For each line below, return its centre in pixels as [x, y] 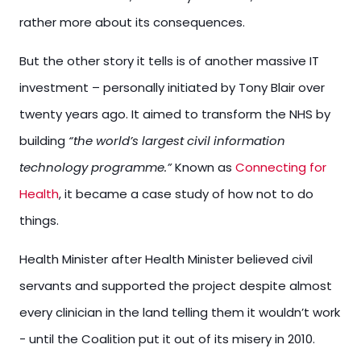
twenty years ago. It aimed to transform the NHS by [175, 114]
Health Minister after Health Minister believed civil [166, 259]
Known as [203, 167]
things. [39, 220]
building [44, 141]
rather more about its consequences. [132, 22]
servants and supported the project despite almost [176, 286]
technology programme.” [95, 167]
